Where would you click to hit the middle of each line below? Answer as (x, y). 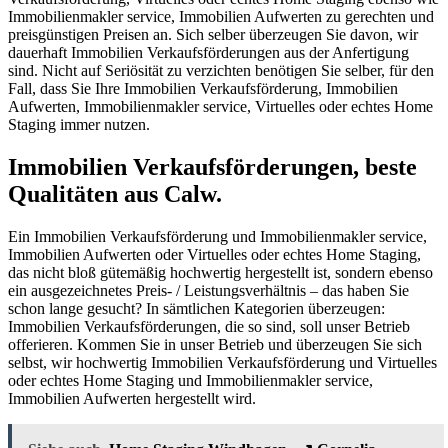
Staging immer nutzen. (79, 125)
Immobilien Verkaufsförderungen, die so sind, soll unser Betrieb (209, 326)
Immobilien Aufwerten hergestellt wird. (132, 398)
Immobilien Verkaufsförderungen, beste (212, 167)
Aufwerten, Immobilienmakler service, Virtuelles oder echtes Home (220, 107)
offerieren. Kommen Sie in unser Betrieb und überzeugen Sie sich (215, 344)
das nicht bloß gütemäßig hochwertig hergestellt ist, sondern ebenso (220, 272)
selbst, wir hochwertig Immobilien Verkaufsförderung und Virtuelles (222, 362)
